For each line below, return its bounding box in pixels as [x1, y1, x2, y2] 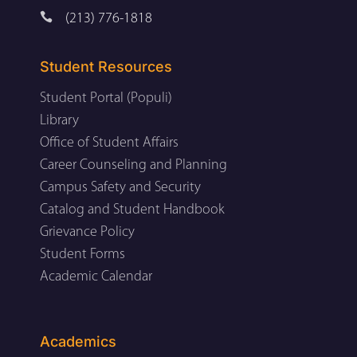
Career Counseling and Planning [40, 157, 227, 173]
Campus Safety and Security [40, 179, 201, 195]
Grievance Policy [40, 224, 135, 240]
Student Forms [40, 246, 125, 262]
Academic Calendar [40, 269, 152, 284]
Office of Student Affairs [40, 135, 178, 151]
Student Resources [40, 57, 172, 75]
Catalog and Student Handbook [40, 202, 225, 218]
